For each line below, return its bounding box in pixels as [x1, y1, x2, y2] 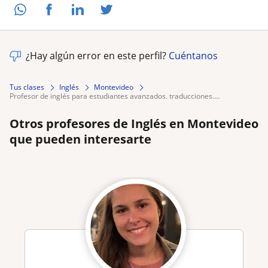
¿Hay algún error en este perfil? [26, 49, 169, 63]
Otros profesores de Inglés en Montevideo [10, 115, 258, 132]
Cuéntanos [169, 49, 218, 63]
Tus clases [10, 82, 44, 93]
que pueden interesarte [10, 131, 151, 148]
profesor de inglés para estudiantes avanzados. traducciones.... [14, 91, 220, 102]
